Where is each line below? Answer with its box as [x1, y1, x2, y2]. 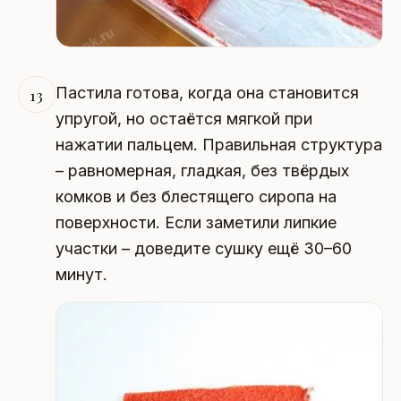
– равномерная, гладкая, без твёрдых [55, 160, 349, 180]
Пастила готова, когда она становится [55, 82, 359, 102]
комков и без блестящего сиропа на [55, 186, 337, 206]
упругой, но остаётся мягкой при [55, 108, 312, 128]
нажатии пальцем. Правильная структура [55, 134, 382, 154]
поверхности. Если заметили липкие [55, 212, 337, 232]
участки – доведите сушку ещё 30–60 [55, 238, 352, 258]
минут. [55, 264, 107, 284]
